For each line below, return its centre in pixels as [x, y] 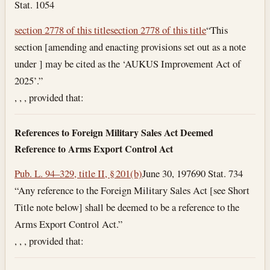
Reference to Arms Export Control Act [94, 149]
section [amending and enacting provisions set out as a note [130, 46]
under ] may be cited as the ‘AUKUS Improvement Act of [128, 63]
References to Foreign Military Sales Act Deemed [114, 133]
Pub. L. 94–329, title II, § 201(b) [79, 173]
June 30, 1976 [169, 173]
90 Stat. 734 [220, 173]
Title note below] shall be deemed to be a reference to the [127, 207]
